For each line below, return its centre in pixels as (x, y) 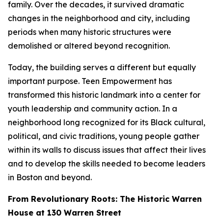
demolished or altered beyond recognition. (89, 46)
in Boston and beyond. (50, 177)
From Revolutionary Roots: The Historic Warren (105, 199)
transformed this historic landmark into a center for (104, 95)
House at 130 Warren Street (65, 213)
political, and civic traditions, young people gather (104, 136)
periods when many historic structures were (90, 32)
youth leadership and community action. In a (93, 109)
